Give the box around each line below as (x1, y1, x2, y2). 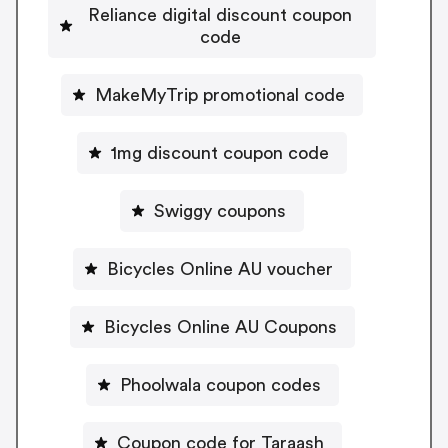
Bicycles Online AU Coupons (103, 317, 337, 336)
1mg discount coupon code (111, 143, 329, 162)
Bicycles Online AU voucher (107, 259, 333, 278)
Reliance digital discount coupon (88, 5, 352, 24)
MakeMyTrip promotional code (95, 85, 345, 104)
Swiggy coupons (154, 201, 286, 220)
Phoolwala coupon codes (119, 375, 321, 394)
